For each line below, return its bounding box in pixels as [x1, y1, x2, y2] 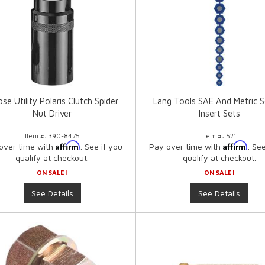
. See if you [80, 141, 123, 152]
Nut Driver [33, 108, 72, 119]
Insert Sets [198, 108, 240, 119]
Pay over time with [148, 141, 223, 152]
